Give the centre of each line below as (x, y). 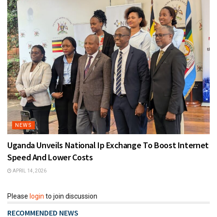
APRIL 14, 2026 (29, 170)
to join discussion (71, 196)
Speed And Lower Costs (50, 157)
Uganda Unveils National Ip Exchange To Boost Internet (108, 145)
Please (18, 196)
